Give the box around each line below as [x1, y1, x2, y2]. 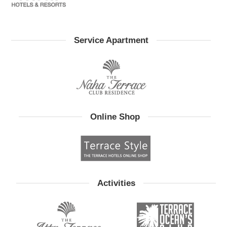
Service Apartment [73, 35, 148, 45]
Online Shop [90, 111, 140, 122]
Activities [97, 178, 135, 188]
